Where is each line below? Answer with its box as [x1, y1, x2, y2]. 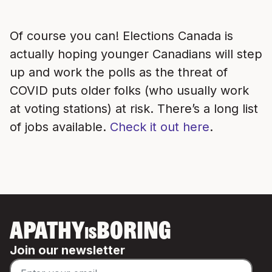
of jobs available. [10, 120, 110, 134]
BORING [97, 220, 171, 245]
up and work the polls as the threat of [10, 65, 228, 80]
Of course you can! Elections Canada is [10, 29, 233, 43]
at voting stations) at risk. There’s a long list [10, 101, 258, 116]
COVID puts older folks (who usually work [10, 83, 249, 98]
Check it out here [110, 120, 209, 134]
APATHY [10, 220, 84, 245]
